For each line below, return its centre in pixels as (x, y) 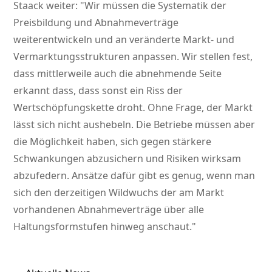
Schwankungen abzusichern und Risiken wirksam (127, 159)
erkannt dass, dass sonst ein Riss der (98, 91)
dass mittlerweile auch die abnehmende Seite (118, 74)
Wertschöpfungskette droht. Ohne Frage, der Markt (133, 108)
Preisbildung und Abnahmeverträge (96, 23)
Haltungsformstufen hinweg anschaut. (103, 227)
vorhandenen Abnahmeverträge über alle (109, 210)
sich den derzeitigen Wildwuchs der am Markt (119, 193)
